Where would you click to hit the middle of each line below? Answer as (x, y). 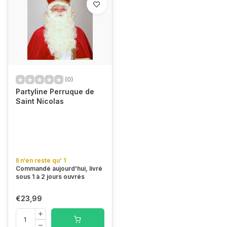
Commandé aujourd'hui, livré (59, 168)
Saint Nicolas (40, 101)
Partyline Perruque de (55, 91)
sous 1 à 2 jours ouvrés (50, 177)
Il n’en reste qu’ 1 (41, 160)
